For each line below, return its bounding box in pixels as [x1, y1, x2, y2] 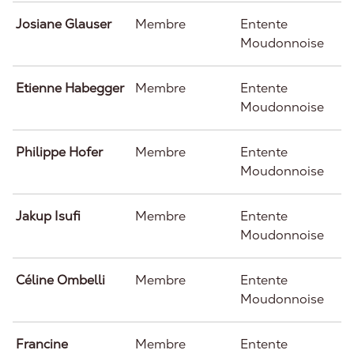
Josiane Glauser [16, 16, 111, 32]
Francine [16, 336, 68, 352]
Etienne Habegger [16, 80, 124, 96]
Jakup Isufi [16, 208, 81, 224]
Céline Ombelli [16, 272, 105, 288]
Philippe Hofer [16, 144, 103, 160]
